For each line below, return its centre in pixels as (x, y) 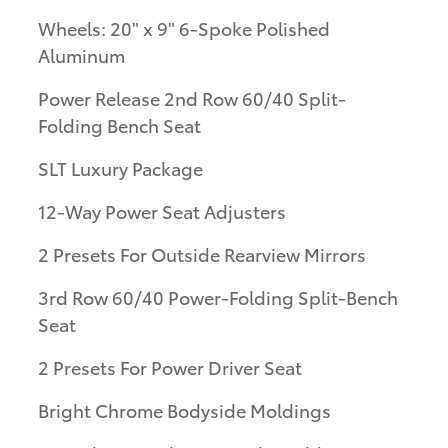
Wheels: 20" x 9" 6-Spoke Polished (184, 27)
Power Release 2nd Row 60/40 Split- (192, 97)
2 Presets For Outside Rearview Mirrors (202, 253)
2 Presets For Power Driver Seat (170, 366)
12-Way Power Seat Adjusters (162, 210)
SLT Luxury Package (120, 167)
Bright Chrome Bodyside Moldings (184, 409)
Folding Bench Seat (119, 124)
